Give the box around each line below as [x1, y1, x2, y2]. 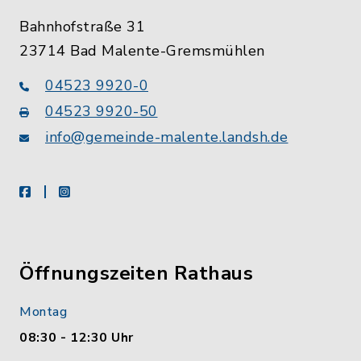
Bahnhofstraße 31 [19, 16, 145, 36]
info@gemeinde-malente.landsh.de [45, 127, 288, 147]
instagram [69, 181, 129, 200]
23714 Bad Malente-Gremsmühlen [19, 40, 265, 60]
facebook [30, 181, 85, 200]
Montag [19, 302, 67, 321]
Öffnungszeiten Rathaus [19, 259, 253, 286]
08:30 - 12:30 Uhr [19, 328, 134, 346]
